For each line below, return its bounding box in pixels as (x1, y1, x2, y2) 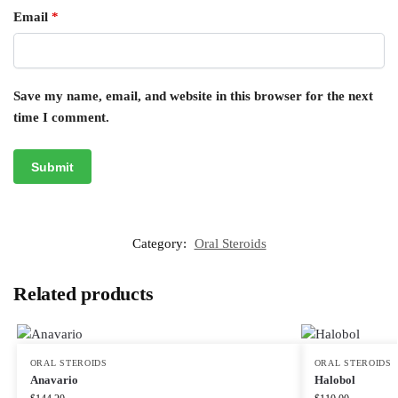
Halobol (314, 373, 355, 387)
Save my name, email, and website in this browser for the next (13, 89, 373, 104)
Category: (131, 236, 190, 251)
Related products (13, 283, 154, 306)
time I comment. (13, 110, 109, 125)
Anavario (29, 373, 78, 387)
